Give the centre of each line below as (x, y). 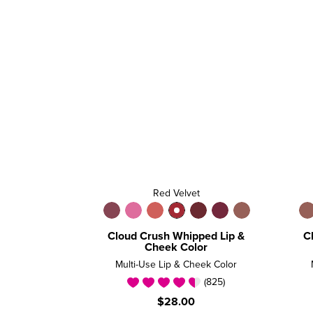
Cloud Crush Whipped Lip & (176, 236)
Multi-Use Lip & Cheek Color (176, 264)
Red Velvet (176, 193)
